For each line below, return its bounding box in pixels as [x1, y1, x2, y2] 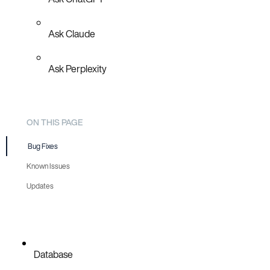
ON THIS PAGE [27, 115, 83, 128]
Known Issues [27, 161, 70, 172]
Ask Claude [48, 26, 95, 41]
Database [34, 247, 73, 262]
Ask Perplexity [48, 61, 107, 76]
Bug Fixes [28, 141, 58, 152]
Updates [27, 181, 54, 192]
